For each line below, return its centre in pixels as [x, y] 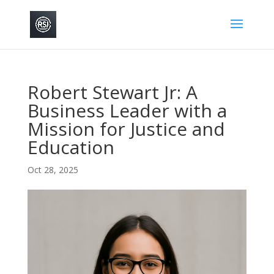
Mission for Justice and [126, 129]
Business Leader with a [127, 110]
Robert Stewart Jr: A [112, 92]
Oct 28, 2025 [53, 170]
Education [71, 147]
